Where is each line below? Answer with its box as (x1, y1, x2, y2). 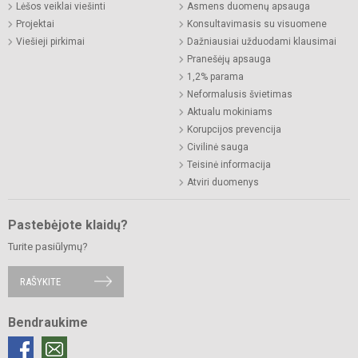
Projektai (16, 18, 54, 30)
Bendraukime (8, 314, 88, 330)
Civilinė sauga (187, 141, 249, 153)
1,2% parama (187, 70, 244, 82)
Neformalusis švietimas (187, 88, 292, 100)
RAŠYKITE (20, 275, 61, 288)
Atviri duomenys (187, 176, 259, 188)
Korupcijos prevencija (187, 123, 281, 135)
